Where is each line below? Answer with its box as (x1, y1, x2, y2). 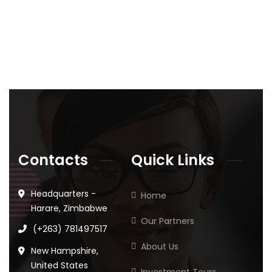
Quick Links (131, 150, 215, 171)
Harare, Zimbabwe (31, 202, 107, 215)
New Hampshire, (31, 245, 98, 257)
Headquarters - (31, 188, 96, 200)
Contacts (18, 150, 88, 171)
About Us (141, 240, 179, 253)
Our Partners (141, 215, 195, 228)
